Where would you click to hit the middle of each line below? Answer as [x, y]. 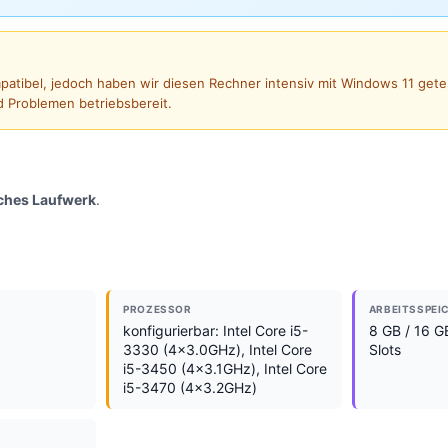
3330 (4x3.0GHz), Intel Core [218, 349]
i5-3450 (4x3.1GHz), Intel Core [225, 368]
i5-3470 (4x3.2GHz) [190, 387]
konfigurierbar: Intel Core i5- [216, 330]
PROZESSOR [157, 308]
